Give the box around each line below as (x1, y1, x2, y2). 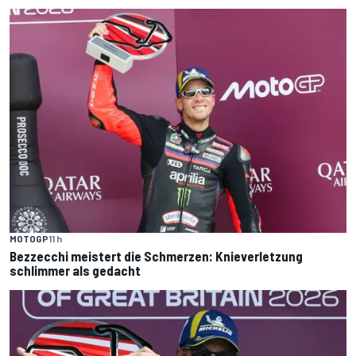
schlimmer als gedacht (10, 262, 141, 279)
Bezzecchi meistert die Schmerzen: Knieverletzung (10, 248, 303, 265)
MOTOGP (10, 233, 48, 245)
